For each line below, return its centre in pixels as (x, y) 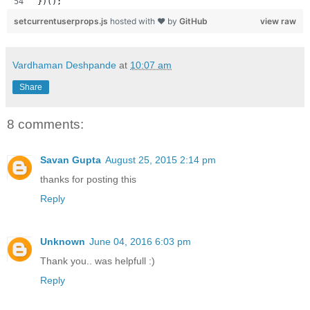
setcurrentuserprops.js (62, 21)
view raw (278, 21)
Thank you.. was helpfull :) (98, 261)
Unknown (63, 242)
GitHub (193, 21)
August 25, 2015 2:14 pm (161, 160)
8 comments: (45, 124)
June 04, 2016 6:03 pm (140, 242)
